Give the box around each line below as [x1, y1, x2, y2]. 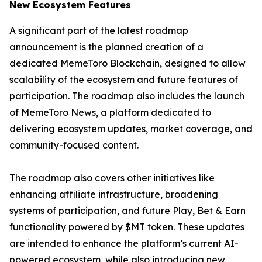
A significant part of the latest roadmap [9, 25, 188, 37]
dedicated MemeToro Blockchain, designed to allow [9, 57, 246, 70]
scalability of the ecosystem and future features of [9, 74, 238, 86]
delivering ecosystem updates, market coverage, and [9, 123, 253, 135]
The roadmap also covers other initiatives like [9, 172, 215, 184]
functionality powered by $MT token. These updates [9, 221, 244, 233]
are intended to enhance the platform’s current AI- [9, 237, 239, 250]
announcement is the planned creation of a [9, 41, 204, 53]
